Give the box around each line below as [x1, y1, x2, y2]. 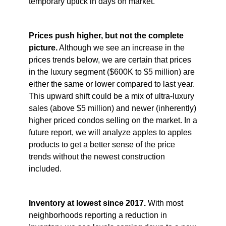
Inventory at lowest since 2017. [28, 199, 146, 208]
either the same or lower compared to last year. [28, 80, 195, 89]
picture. [28, 43, 58, 52]
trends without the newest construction [28, 152, 165, 161]
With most [145, 199, 183, 208]
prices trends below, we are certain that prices [28, 55, 191, 65]
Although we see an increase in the [57, 43, 185, 52]
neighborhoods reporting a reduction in [28, 211, 167, 220]
